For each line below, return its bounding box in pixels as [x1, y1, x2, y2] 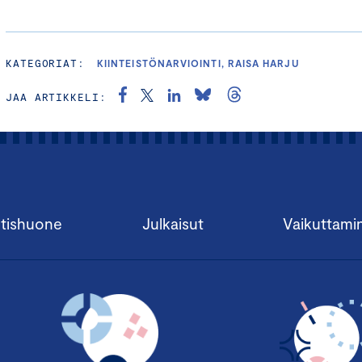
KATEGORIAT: [6, 56, 86, 69]
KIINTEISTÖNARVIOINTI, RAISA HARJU [97, 57, 300, 69]
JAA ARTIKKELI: [6, 90, 107, 103]
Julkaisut [141, 213, 204, 233]
